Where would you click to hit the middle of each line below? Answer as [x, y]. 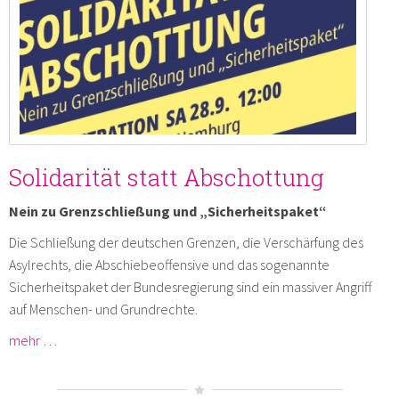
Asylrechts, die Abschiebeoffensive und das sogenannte [169, 264]
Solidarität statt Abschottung [167, 177]
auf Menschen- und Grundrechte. [103, 309]
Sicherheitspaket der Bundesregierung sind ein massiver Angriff [190, 286]
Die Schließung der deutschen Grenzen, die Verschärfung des [186, 242]
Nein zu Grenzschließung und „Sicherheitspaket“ [168, 211]
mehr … [33, 340]
